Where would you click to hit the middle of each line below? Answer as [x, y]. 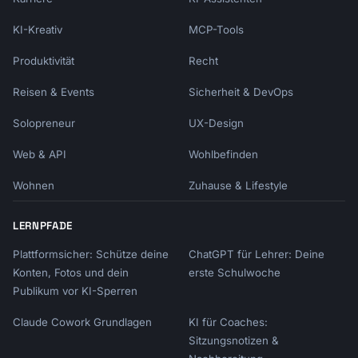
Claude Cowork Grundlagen [82, 322]
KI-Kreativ [38, 30]
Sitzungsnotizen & [234, 340]
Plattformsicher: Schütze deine [91, 254]
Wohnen [34, 185]
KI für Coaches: [228, 322]
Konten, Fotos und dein [71, 272]
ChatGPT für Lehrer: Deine [257, 254]
